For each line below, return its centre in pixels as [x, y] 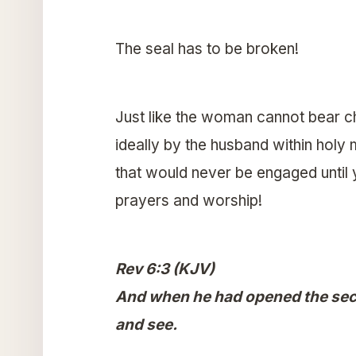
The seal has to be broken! [209, 49]
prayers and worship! [190, 201]
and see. [146, 325]
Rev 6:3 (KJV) [164, 269]
